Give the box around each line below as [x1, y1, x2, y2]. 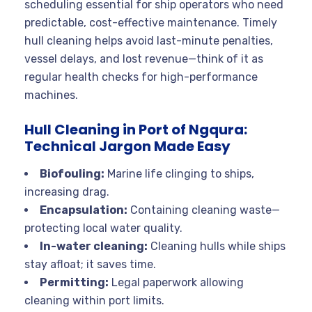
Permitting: [40, 275, 109, 289]
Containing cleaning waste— [127, 203, 280, 217]
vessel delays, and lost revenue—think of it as [24, 52, 263, 65]
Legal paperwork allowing [109, 275, 244, 289]
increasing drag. [24, 185, 109, 198]
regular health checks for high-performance [24, 70, 258, 84]
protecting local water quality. [24, 221, 182, 235]
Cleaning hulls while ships [148, 239, 286, 253]
